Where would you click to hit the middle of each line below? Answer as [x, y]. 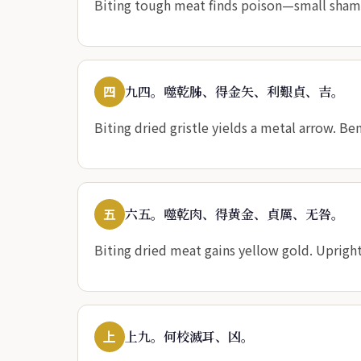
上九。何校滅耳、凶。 [189, 336]
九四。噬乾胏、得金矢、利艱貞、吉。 [234, 91]
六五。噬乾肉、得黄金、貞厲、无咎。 [234, 214]
